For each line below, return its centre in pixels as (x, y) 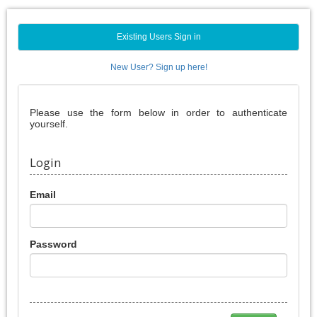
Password (53, 244)
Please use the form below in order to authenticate (158, 113)
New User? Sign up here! (158, 67)
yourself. (49, 124)
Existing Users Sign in (158, 37)
